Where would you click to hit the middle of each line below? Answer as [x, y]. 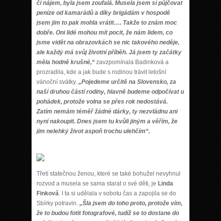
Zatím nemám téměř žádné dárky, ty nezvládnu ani [107, 111]
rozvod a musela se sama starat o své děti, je [97, 183]
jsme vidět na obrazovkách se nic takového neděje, [108, 42]
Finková [48, 193]
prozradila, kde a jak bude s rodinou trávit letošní [101, 72]
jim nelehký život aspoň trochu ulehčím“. [93, 131]
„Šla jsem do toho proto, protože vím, [131, 203]
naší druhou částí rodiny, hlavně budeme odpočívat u [110, 92]
